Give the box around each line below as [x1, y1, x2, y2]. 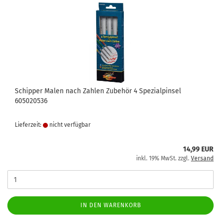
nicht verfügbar [48, 121, 91, 128]
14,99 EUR [183, 145, 214, 153]
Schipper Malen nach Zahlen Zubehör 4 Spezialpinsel [15, 87, 181, 95]
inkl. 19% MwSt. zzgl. [136, 155, 191, 162]
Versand [191, 155, 214, 162]
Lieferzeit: [15, 121, 43, 128]
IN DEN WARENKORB [80, 202, 141, 209]
